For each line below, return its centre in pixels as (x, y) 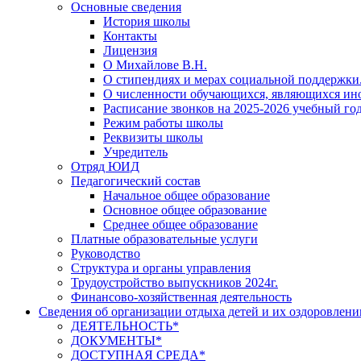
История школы (147, 21)
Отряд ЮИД (105, 166)
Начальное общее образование (187, 195)
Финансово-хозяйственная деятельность (181, 297)
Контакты (130, 36)
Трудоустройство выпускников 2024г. (174, 282)
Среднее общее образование (180, 224)
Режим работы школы (163, 123)
